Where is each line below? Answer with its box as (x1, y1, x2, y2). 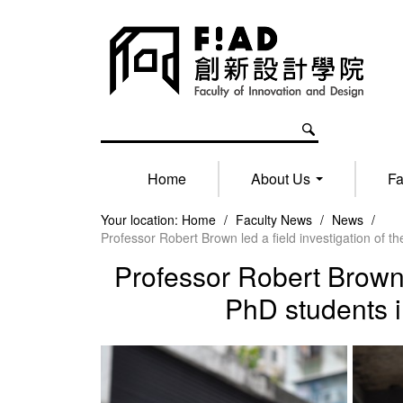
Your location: (101, 210, 178, 228)
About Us (250, 168, 314, 189)
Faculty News (236, 210, 316, 228)
